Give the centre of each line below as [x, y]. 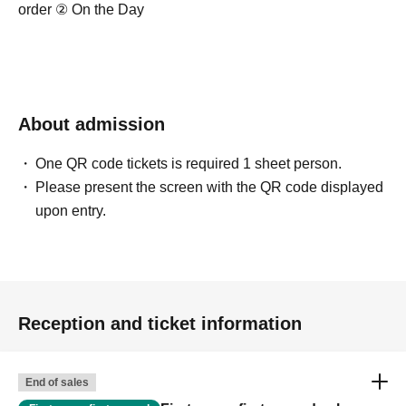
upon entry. [71, 211]
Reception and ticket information [160, 324]
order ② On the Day [81, 10]
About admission [92, 124]
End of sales [57, 382]
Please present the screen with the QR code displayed [210, 187]
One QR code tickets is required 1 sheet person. [189, 164]
